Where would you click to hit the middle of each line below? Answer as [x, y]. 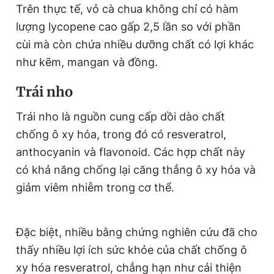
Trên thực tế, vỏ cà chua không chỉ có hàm [127, 9]
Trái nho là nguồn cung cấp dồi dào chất [120, 117]
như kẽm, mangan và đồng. [87, 62]
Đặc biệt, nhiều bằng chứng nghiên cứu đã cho [137, 232]
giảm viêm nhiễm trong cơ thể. [95, 187]
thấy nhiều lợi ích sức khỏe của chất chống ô [131, 250]
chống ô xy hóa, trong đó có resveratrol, [121, 134]
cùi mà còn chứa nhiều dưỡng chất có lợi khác [135, 44]
